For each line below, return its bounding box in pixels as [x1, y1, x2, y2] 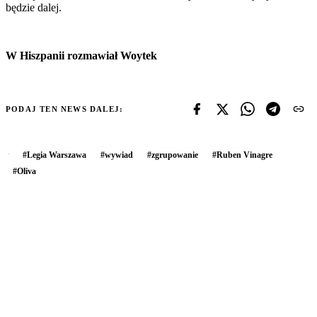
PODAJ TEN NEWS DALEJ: [6, 105, 124, 114]
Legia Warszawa [27, 150, 86, 161]
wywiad [105, 150, 133, 161]
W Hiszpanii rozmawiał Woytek [6, 50, 157, 62]
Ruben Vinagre [217, 150, 272, 161]
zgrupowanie [151, 150, 198, 161]
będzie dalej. [6, 1, 62, 14]
